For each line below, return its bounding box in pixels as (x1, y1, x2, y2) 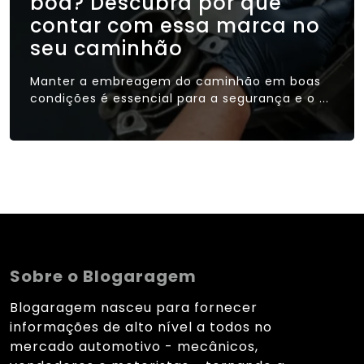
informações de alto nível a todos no (10, 317, 272, 336)
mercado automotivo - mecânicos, (10, 336, 258, 356)
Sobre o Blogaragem (10, 264, 197, 288)
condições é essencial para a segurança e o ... (30, 89, 329, 106)
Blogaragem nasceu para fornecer (10, 297, 258, 317)
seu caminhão (30, 34, 183, 62)
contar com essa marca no (30, 11, 320, 39)
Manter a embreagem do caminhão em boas (30, 72, 321, 89)
